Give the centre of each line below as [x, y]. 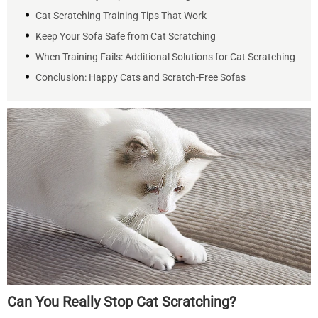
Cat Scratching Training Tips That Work [121, 16]
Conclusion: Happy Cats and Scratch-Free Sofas [141, 77]
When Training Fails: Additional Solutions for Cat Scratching [165, 57]
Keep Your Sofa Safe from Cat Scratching [126, 36]
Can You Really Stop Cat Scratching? [121, 302]
